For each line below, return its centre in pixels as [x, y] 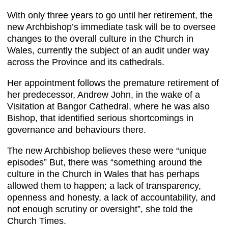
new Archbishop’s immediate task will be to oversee [111, 27]
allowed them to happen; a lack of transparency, [104, 186]
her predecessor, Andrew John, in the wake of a [104, 95]
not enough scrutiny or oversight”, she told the [100, 209]
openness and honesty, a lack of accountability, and [111, 198]
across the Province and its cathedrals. [86, 62]
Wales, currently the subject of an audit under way [108, 51]
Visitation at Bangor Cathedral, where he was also [108, 107]
